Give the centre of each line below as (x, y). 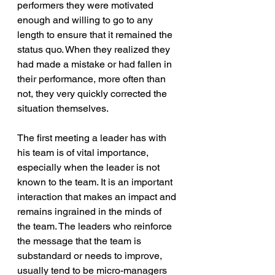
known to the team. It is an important (96, 182)
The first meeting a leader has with (93, 137)
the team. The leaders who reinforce (96, 226)
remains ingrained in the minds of (91, 211)
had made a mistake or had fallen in (96, 64)
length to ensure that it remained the (96, 34)
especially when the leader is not (90, 167)
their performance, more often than (93, 79)
